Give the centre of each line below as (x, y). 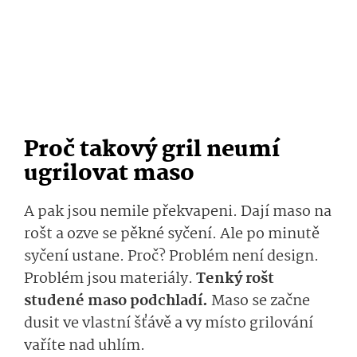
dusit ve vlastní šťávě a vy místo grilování (169, 324)
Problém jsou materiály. (110, 279)
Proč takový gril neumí (152, 151)
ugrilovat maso (109, 175)
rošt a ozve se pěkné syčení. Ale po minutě (172, 235)
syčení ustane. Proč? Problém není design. (171, 257)
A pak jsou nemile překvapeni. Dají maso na (178, 212)
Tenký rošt (235, 279)
